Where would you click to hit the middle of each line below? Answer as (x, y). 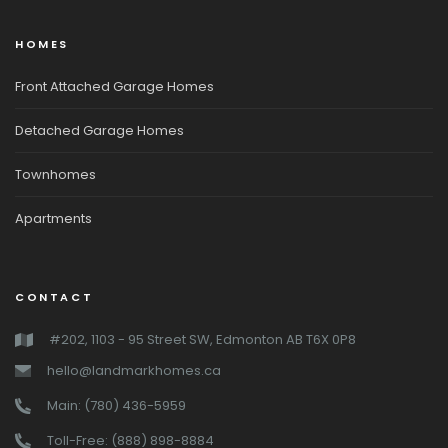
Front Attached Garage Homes (114, 87)
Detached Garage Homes (99, 131)
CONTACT (54, 297)
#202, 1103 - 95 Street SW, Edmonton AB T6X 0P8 (202, 340)
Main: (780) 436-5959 (116, 406)
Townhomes (55, 175)
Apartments (53, 219)
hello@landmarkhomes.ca (134, 371)
